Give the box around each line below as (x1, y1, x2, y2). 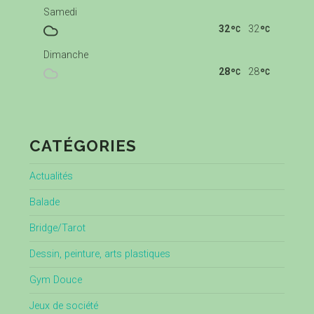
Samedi (43, 6, 77, 18)
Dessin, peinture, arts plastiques (29, 248, 170, 261)
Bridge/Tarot (29, 222, 86, 235)
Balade (29, 196, 60, 209)
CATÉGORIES (29, 137, 137, 156)
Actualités (29, 170, 73, 183)
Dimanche (43, 49, 88, 61)
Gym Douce (29, 274, 82, 287)
